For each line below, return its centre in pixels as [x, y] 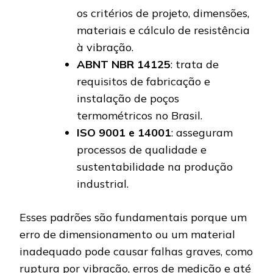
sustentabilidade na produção [155, 167]
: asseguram [202, 133]
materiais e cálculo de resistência [163, 30]
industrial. [103, 184]
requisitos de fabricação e [144, 82]
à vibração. [105, 48]
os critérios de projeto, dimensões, [163, 13]
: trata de [195, 65]
